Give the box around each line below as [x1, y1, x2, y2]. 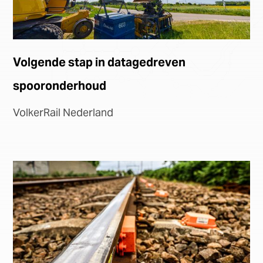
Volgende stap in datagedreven [13, 55, 186, 70]
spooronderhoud [13, 78, 107, 94]
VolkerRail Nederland [13, 106, 114, 120]
